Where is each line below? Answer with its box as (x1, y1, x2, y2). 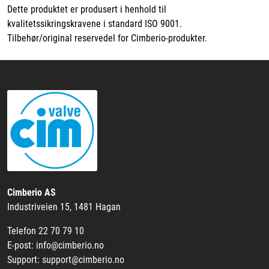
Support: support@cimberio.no (7, 254, 124, 265)
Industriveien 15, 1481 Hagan (7, 201, 121, 213)
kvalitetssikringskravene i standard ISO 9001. (7, 17, 182, 29)
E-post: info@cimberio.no (7, 240, 104, 251)
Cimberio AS (7, 187, 56, 198)
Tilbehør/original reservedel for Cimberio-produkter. (7, 32, 207, 44)
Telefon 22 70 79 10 (7, 225, 84, 237)
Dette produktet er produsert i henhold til (7, 3, 166, 15)
